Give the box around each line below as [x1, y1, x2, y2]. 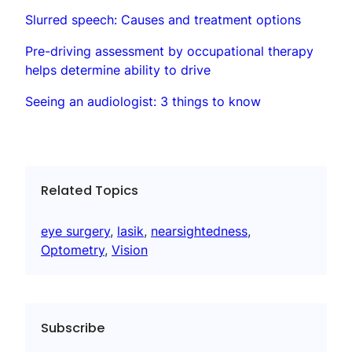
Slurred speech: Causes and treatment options [25, 11, 301, 27]
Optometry [41, 241, 104, 258]
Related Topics [41, 181, 138, 200]
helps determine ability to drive [25, 61, 211, 78]
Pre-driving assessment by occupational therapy [25, 42, 313, 59]
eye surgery [41, 222, 110, 239]
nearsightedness [151, 222, 247, 239]
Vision [112, 241, 148, 258]
